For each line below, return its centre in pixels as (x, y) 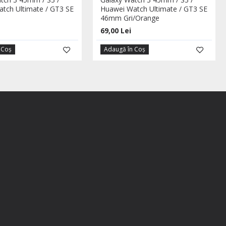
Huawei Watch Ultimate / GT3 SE (154, 9)
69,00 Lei (116, 31)
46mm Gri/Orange (130, 18)
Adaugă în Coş (125, 49)
